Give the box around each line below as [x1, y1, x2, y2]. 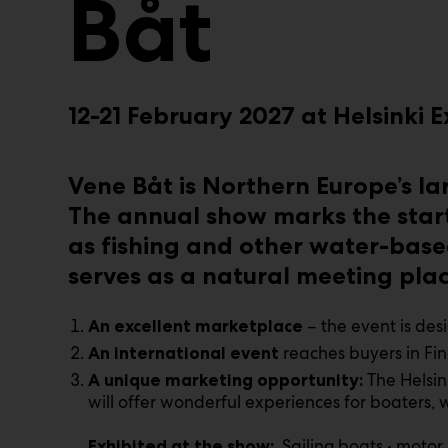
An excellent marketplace [88, 316, 307, 336]
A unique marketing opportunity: [88, 370, 363, 390]
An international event [88, 343, 279, 363]
